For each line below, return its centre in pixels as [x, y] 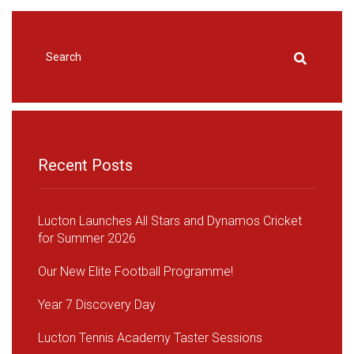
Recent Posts [85, 165]
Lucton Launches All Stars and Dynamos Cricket [170, 221]
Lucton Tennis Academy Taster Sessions [150, 338]
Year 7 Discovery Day [97, 305]
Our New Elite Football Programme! [136, 271]
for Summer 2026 [87, 238]
